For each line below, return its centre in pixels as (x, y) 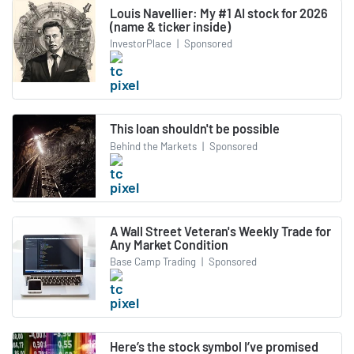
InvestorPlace (141, 44)
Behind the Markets (153, 146)
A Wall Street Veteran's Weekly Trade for (220, 231)
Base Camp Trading (153, 262)
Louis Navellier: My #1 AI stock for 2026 (219, 13)
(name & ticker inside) (170, 26)
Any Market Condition (169, 244)
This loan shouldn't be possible (195, 129)
